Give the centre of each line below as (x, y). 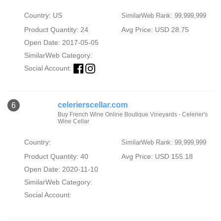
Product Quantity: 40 (56, 156)
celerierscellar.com (92, 105)
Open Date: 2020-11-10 (61, 169)
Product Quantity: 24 (56, 29)
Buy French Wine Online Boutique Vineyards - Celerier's (132, 114)
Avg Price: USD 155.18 (157, 156)
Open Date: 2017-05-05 (61, 42)
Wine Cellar (73, 121)
